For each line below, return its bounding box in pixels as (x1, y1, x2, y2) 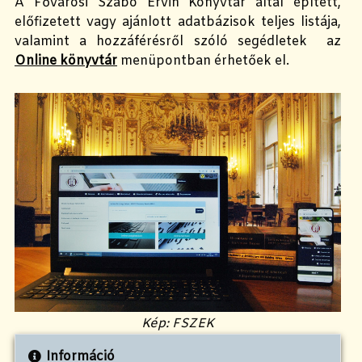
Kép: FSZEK (141, 314, 214, 332)
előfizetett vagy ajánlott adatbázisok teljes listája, (15, 14, 341, 32)
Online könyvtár (15, 53, 117, 70)
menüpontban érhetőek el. (117, 53, 289, 70)
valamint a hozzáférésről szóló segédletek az (15, 33, 341, 51)
